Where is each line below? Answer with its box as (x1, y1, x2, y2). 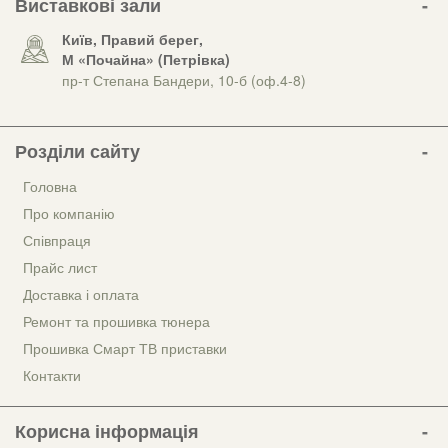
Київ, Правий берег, (62, 28, 203, 49)
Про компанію (23, 202, 115, 223)
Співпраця (23, 229, 91, 250)
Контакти (23, 364, 81, 385)
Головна (23, 175, 77, 196)
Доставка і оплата (23, 283, 139, 304)
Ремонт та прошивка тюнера (23, 310, 210, 331)
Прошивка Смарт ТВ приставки (23, 337, 227, 358)
